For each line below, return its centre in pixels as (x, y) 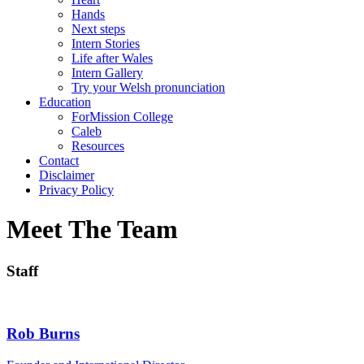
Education (65, 102)
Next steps (98, 28)
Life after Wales (112, 58)
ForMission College (122, 116)
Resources (98, 145)
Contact (59, 160)
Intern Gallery (107, 72)
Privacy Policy (76, 189)
